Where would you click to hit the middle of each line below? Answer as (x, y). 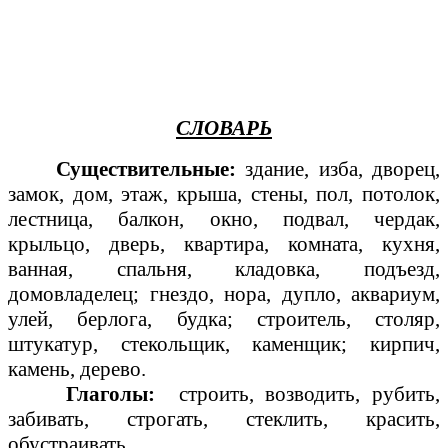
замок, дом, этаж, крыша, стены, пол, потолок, (224, 194)
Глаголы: (82, 394)
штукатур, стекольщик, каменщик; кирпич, (224, 344)
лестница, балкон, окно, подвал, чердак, (224, 219)
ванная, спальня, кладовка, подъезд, (224, 269)
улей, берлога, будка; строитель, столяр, (224, 319)
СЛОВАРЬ (224, 128)
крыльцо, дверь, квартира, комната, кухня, (224, 244)
